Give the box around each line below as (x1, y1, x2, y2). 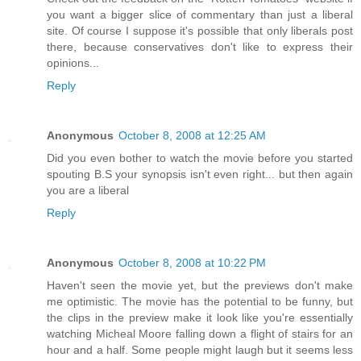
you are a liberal (47, 184, 129, 197)
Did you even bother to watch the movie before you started (47, 151, 353, 165)
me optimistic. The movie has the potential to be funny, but (47, 295, 353, 309)
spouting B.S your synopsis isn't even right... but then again (47, 168, 353, 181)
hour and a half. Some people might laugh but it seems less (47, 343, 353, 357)
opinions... (47, 56, 99, 70)
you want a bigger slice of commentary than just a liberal (47, 8, 353, 22)
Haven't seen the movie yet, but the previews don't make (47, 279, 353, 293)
